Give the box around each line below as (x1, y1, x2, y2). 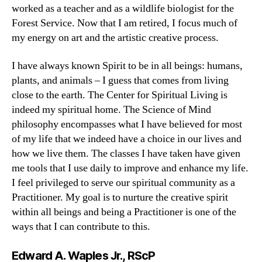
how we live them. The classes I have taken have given (12, 146, 240, 160)
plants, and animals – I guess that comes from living (12, 73, 229, 87)
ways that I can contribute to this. (12, 219, 150, 233)
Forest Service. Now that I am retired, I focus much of (12, 16, 237, 30)
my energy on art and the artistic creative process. (12, 31, 219, 45)
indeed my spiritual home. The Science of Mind (12, 102, 211, 116)
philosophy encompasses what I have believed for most (12, 117, 242, 131)
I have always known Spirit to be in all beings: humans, (12, 58, 243, 73)
